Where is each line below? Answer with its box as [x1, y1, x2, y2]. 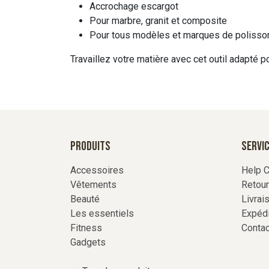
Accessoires [70, 165, 124, 176]
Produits [70, 139, 110, 154]
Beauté [70, 193, 100, 205]
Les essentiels [70, 208, 134, 219]
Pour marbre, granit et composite [89, 15, 227, 26]
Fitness [70, 222, 102, 234]
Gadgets [70, 237, 106, 248]
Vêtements [70, 179, 116, 190]
